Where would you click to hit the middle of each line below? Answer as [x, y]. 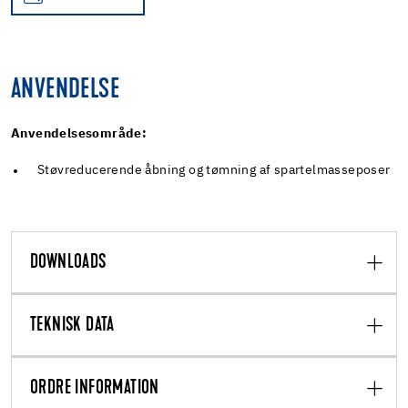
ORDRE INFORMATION [95, 388]
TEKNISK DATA [72, 326]
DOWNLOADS [68, 263]
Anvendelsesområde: [79, 133]
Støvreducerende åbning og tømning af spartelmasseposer [214, 170]
